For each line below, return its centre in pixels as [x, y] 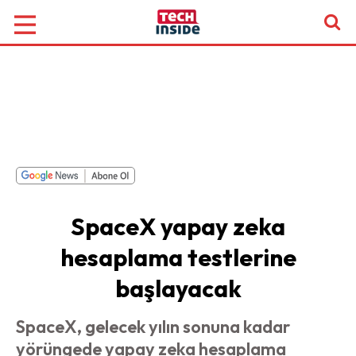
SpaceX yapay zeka [178, 226]
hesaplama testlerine [178, 257]
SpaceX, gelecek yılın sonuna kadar [153, 327]
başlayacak [178, 288]
